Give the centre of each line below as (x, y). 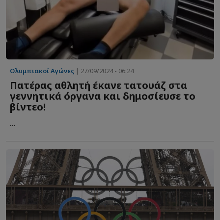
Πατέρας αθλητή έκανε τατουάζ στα (98, 85)
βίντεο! (28, 107)
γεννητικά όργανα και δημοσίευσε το (103, 96)
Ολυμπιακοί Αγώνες (42, 70)
